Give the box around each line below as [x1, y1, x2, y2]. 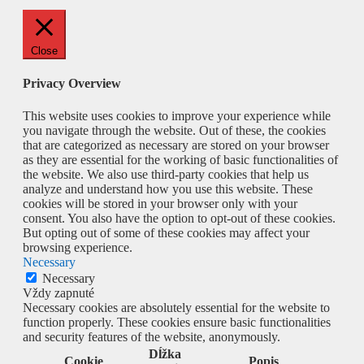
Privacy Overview [23, 76, 121, 91]
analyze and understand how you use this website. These [23, 181, 313, 196]
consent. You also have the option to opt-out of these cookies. [23, 210, 336, 225]
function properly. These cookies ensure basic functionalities [23, 314, 331, 329]
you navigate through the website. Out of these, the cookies [23, 123, 326, 137]
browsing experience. [23, 240, 132, 254]
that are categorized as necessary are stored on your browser [23, 137, 329, 152]
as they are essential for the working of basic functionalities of [23, 152, 338, 167]
